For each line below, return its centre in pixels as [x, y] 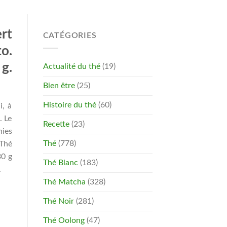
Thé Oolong [64, 220]
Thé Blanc [60, 162]
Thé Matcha [64, 182]
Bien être [59, 85]
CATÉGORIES [70, 35]
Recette [56, 124]
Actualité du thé [71, 66]
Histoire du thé [69, 105]
